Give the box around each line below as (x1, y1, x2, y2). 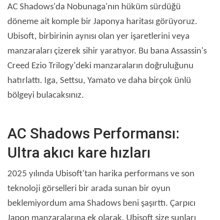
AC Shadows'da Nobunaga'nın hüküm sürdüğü (7, 2, 181, 12)
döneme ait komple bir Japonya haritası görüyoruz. (7, 17, 197, 27)
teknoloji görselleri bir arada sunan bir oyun (7, 184, 170, 194)
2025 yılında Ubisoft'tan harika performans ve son (7, 169, 194, 179)
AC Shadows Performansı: (7, 125, 179, 142)
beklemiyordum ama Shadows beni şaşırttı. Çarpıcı (7, 199, 195, 209)
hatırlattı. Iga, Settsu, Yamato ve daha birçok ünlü (7, 76, 191, 86)
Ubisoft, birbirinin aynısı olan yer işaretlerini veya (7, 32, 190, 42)
